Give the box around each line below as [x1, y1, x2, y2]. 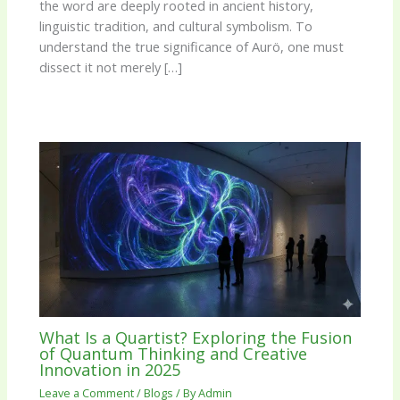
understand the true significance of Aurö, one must [39, 37, 345, 56]
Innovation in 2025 [39, 359, 181, 381]
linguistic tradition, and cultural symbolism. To [39, 17, 313, 36]
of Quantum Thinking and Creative [39, 343, 308, 365]
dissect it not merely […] [39, 58, 183, 77]
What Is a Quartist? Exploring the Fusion [39, 327, 353, 349]
